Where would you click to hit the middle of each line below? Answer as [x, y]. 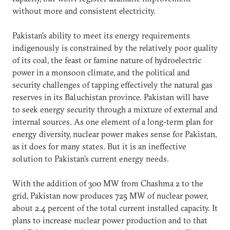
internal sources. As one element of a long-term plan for [113, 121]
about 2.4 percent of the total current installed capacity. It [115, 208]
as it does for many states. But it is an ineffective [99, 146]
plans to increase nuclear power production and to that [110, 220]
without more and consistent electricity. [84, 11]
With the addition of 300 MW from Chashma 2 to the [108, 183]
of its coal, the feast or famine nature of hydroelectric [107, 60]
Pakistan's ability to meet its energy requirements [101, 35]
